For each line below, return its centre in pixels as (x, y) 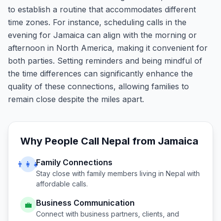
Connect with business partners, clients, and (108, 214)
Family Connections (74, 162)
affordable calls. (62, 184)
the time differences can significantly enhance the (100, 74)
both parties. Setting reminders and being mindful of (105, 61)
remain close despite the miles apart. (76, 99)
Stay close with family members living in (101, 173)
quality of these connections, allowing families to (98, 86)
